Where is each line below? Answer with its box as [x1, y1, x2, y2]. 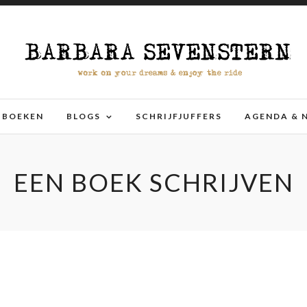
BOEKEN [2, 111, 44, 121]
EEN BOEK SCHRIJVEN [13, 167, 294, 197]
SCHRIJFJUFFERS [136, 111, 222, 121]
